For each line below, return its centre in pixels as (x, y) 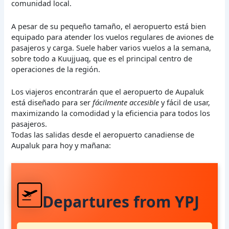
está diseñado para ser (52, 102)
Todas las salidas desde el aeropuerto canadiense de (103, 135)
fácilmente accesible (126, 102)
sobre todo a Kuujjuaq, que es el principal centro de (102, 58)
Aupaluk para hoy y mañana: (61, 145)
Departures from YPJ (121, 202)
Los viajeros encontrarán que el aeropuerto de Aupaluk (108, 92)
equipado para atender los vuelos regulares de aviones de (113, 37)
